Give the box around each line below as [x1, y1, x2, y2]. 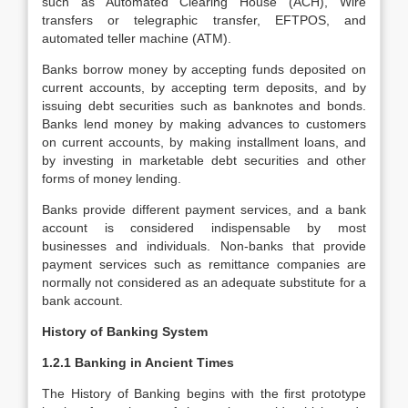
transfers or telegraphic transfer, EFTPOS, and [42, 13, 366, 27]
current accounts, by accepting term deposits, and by [42, 80, 366, 95]
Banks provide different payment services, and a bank [42, 202, 366, 217]
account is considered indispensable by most [42, 220, 366, 235]
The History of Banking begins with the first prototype [42, 386, 366, 401]
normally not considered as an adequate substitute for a [42, 275, 366, 290]
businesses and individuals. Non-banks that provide [42, 239, 366, 253]
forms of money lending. [42, 171, 181, 186]
